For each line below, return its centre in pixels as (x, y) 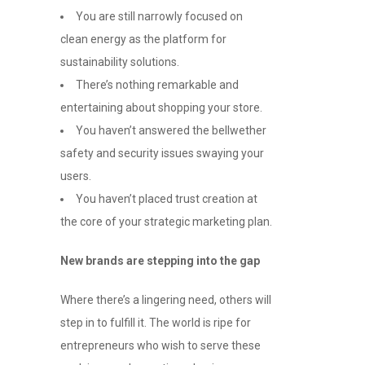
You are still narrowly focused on (159, 17)
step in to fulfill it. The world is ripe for (156, 323)
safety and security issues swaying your (162, 154)
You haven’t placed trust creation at (167, 199)
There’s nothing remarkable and (157, 85)
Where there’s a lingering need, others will (166, 300)
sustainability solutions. (120, 62)
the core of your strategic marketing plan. (166, 222)
